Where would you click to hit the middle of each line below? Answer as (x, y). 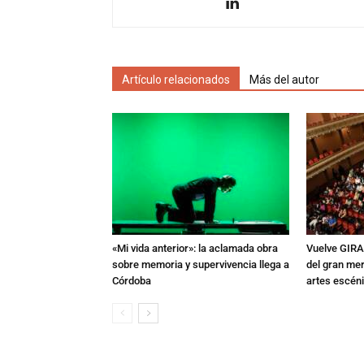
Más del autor (284, 80)
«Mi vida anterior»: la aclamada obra (195, 248)
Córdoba (132, 281)
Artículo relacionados (176, 80)
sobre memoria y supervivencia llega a (201, 264)
